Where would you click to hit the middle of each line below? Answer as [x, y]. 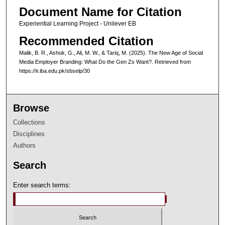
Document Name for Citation [100, 12]
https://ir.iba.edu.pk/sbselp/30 [54, 71]
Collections [29, 123]
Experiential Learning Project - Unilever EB [77, 24]
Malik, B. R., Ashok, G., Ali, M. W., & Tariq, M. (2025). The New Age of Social [111, 53]
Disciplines [29, 134]
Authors [25, 146]
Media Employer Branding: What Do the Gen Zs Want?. [87, 62]
